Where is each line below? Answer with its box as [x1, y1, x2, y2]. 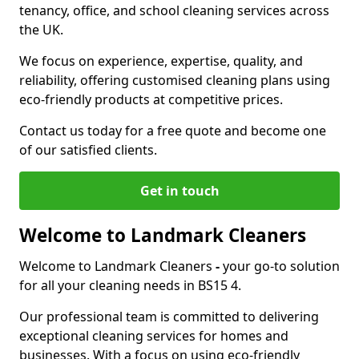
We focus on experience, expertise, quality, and [19, 52, 303, 70]
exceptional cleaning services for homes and [19, 327, 288, 345]
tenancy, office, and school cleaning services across [19, 2, 329, 19]
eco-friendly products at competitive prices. [19, 91, 283, 108]
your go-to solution [223, 257, 340, 275]
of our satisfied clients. [19, 141, 157, 159]
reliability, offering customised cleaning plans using [19, 71, 330, 89]
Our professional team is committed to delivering [19, 308, 319, 325]
